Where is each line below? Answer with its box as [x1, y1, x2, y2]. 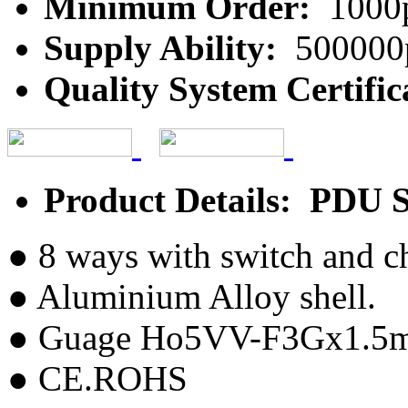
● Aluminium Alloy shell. [7, 276, 376, 316]
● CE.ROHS [7, 358, 188, 398]
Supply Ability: [44, 27, 286, 67]
